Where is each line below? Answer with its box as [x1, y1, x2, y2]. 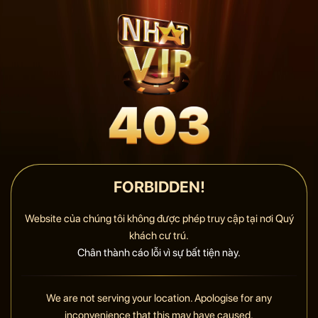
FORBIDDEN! [113, 177, 205, 196]
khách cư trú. [129, 229, 189, 242]
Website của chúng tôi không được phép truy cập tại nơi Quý [24, 212, 294, 225]
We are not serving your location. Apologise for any [46, 292, 272, 305]
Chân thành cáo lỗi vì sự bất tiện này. [77, 246, 241, 259]
